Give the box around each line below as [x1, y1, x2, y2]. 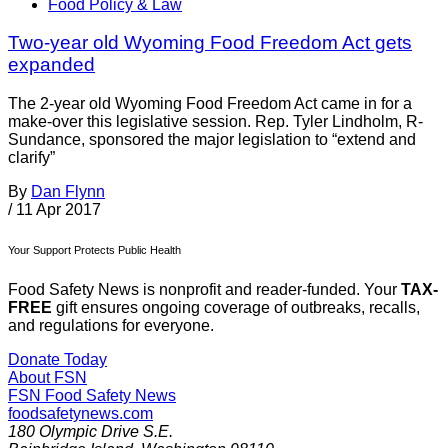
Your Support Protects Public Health [8, 244, 181, 257]
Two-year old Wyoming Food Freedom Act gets [8, 32, 412, 54]
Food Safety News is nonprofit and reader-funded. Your [8, 281, 401, 299]
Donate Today [8, 351, 107, 369]
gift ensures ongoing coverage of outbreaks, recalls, [52, 299, 420, 317]
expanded [8, 54, 95, 76]
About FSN [8, 369, 87, 387]
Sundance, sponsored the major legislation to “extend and [8, 131, 416, 149]
